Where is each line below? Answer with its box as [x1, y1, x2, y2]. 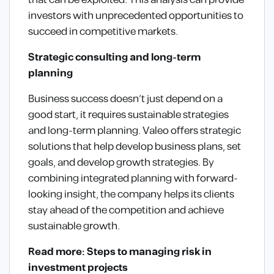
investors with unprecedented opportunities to [28, 8, 243, 24]
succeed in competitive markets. [28, 24, 178, 40]
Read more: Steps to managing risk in [28, 244, 212, 261]
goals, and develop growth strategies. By [28, 155, 214, 171]
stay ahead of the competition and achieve [28, 202, 224, 219]
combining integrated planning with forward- [28, 171, 238, 187]
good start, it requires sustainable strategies [28, 107, 229, 124]
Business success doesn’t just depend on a [28, 91, 223, 108]
